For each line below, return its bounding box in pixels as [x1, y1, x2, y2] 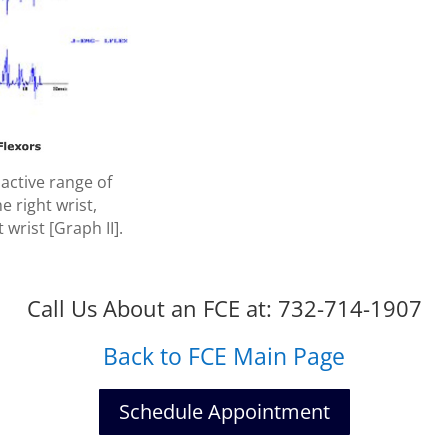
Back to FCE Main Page [103, 339, 345, 372]
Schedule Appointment [118, 397, 330, 425]
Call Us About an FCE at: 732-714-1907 [26, 292, 422, 323]
